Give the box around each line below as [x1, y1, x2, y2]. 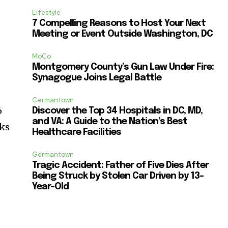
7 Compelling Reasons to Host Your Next [32, 19, 206, 28]
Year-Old [32, 182, 69, 192]
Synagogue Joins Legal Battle [32, 73, 162, 83]
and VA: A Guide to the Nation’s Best [32, 117, 188, 127]
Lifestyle [32, 8, 61, 17]
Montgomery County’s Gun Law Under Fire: [32, 63, 214, 72]
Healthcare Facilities [32, 128, 122, 137]
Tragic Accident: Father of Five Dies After [32, 161, 209, 170]
